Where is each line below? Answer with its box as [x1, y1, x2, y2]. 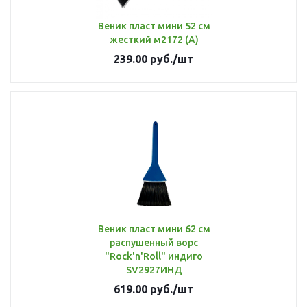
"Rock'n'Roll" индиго [105, 251, 203, 262]
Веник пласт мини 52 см [97, 21, 210, 32]
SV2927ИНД [125, 265, 182, 275]
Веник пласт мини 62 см [97, 223, 210, 234]
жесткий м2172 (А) [109, 34, 199, 45]
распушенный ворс [110, 237, 198, 248]
